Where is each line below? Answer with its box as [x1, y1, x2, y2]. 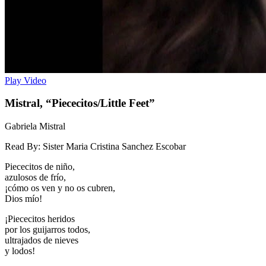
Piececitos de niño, [5, 161, 75, 172]
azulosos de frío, [5, 172, 66, 183]
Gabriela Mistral [5, 121, 65, 132]
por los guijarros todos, [5, 224, 90, 235]
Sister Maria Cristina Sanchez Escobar [40, 141, 186, 152]
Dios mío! [5, 194, 42, 204]
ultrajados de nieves [5, 235, 78, 246]
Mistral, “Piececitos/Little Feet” [5, 97, 155, 110]
